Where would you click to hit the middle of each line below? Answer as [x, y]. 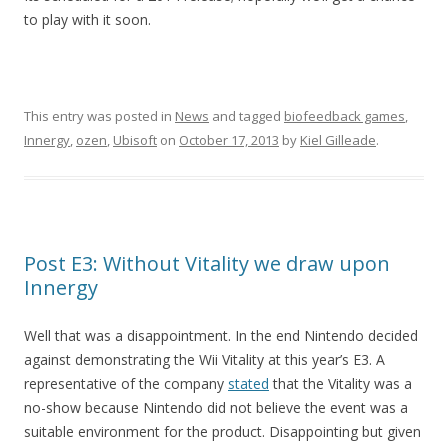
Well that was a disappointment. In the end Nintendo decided [221, 335]
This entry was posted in [99, 116]
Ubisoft [135, 140]
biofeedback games [344, 116]
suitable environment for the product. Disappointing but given [222, 431]
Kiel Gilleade [338, 140]
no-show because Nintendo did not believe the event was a [216, 407]
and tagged [246, 116]
